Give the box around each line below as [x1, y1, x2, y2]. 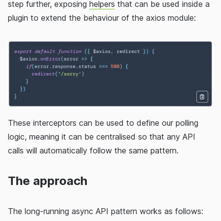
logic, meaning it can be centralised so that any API [8, 132, 195, 142]
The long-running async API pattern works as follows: [8, 206, 203, 217]
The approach [8, 174, 87, 188]
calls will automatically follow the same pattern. [8, 146, 179, 156]
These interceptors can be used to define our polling [8, 118, 198, 128]
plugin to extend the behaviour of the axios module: [8, 13, 196, 23]
